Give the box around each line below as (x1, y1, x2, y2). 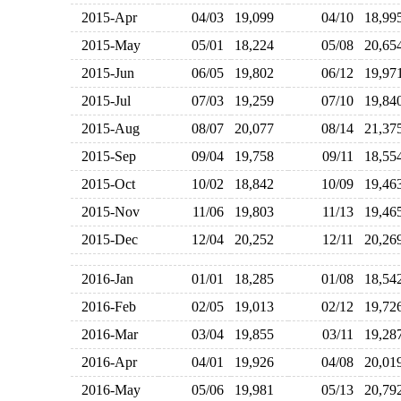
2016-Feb (73, 299, 136, 314)
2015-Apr (73, 10, 137, 25)
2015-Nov (73, 204, 140, 219)
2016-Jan (73, 271, 133, 286)
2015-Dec (73, 232, 138, 247)
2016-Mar (73, 327, 138, 342)
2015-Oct (73, 176, 135, 192)
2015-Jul (73, 93, 131, 108)
